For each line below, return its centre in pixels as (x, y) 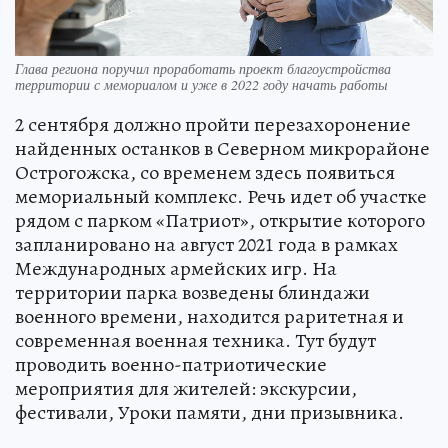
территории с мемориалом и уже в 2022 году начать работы (201, 84)
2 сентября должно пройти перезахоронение (213, 124)
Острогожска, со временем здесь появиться (205, 172)
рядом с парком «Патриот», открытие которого (220, 220)
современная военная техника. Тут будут (195, 340)
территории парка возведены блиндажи (192, 292)
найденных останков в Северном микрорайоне (222, 148)
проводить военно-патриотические (171, 364)
